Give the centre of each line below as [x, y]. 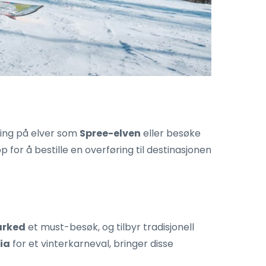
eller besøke [171, 134]
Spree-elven [110, 134]
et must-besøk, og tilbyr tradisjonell [110, 227]
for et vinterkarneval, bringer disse [92, 244]
